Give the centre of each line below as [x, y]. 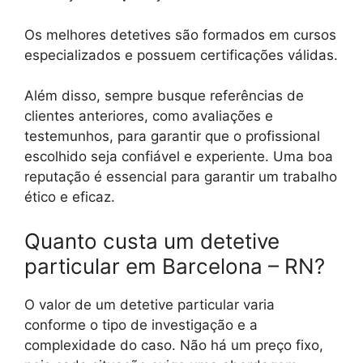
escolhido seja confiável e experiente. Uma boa [179, 157]
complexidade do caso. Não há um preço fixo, [174, 345]
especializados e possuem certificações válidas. [181, 55]
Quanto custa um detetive [152, 241]
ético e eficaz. [70, 197]
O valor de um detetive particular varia [149, 304]
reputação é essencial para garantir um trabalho [181, 177]
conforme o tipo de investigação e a [141, 325]
